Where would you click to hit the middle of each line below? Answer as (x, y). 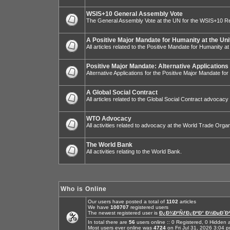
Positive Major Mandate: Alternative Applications (157, 66)
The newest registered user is (123, 213)
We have (99, 207)
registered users (149, 207)
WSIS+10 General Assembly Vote (135, 14)
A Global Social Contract (122, 92)
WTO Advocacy (109, 119)
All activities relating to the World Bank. (134, 151)
